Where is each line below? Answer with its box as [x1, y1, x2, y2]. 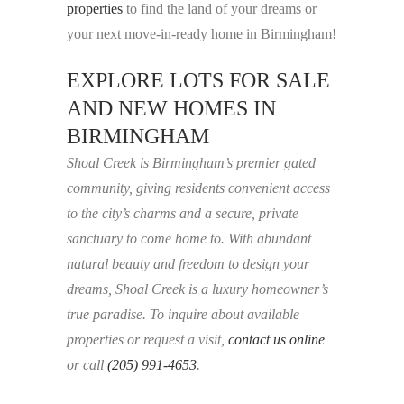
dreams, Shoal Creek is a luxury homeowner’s [67, 281, 328, 298]
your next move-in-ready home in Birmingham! [67, 26, 336, 42]
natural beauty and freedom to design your [67, 256, 309, 272]
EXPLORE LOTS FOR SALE [67, 69, 330, 93]
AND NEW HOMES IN [67, 96, 276, 121]
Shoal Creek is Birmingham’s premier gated [67, 155, 316, 171]
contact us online [228, 332, 325, 348]
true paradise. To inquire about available [67, 307, 299, 323]
